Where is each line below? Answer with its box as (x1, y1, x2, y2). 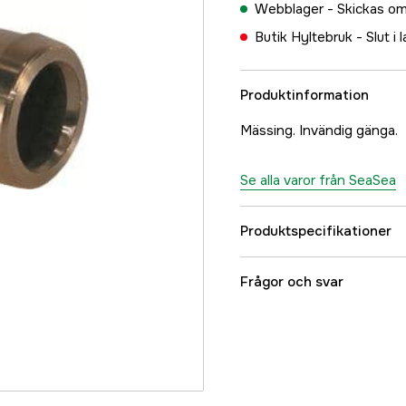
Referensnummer (262, 270, 373, 288)
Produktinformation (240, 86, 369, 104)
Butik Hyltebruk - (255, 28, 366, 46)
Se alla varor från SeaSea (240, 171, 396, 189)
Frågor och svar (240, 273, 343, 291)
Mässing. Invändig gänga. (240, 121, 398, 140)
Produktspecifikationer (240, 222, 391, 240)
